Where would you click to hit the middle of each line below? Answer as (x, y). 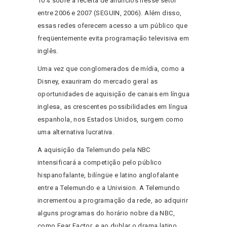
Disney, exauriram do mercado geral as (98, 82)
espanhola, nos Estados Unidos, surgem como (111, 120)
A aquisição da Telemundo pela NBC (94, 150)
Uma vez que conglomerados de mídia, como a (111, 69)
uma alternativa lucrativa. (76, 132)
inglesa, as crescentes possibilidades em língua (113, 107)
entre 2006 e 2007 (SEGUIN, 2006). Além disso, (110, 13)
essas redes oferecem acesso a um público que (113, 26)
